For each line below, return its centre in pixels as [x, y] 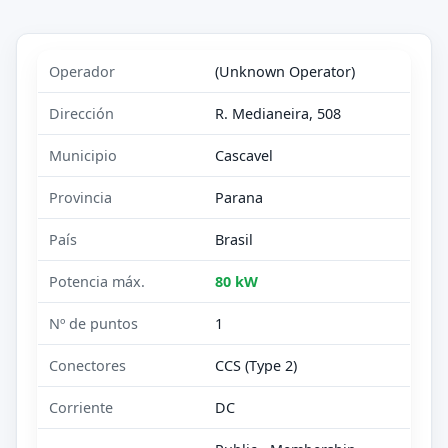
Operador [82, 71]
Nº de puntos [94, 323]
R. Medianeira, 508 [278, 113]
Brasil [234, 239]
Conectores [88, 365]
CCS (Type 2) [256, 365]
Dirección [82, 113]
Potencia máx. [97, 281]
